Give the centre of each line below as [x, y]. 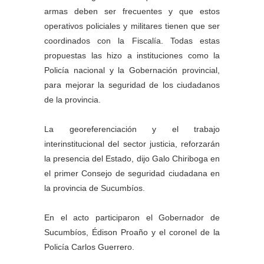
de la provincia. [72, 100]
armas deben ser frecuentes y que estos [132, 11]
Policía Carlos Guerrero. [89, 247]
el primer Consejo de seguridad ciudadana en [132, 174]
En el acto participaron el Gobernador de [132, 218]
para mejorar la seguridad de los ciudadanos [132, 85]
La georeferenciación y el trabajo [132, 129]
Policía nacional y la [87, 70]
